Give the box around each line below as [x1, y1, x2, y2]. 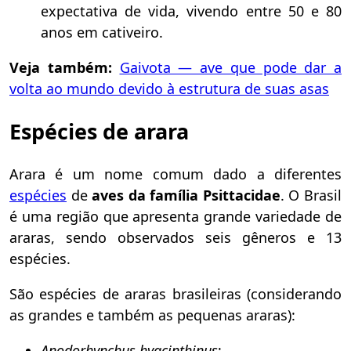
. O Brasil [280, 185, 342, 204]
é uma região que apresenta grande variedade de [9, 206, 342, 226]
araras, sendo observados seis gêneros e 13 [9, 227, 342, 247]
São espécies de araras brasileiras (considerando [9, 284, 342, 303]
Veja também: [9, 57, 120, 77]
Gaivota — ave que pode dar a [119, 57, 342, 77]
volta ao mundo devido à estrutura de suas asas [9, 78, 329, 98]
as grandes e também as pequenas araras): [9, 305, 295, 324]
